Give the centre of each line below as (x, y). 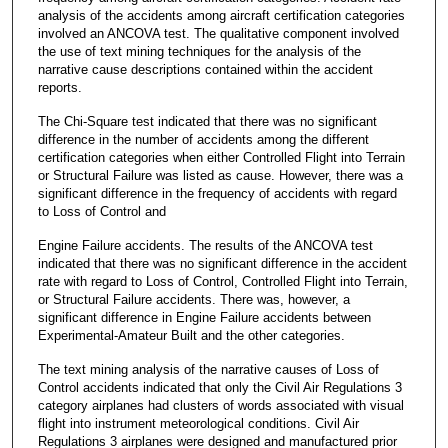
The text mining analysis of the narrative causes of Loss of (208, 370)
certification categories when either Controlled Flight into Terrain (221, 157)
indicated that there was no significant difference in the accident (222, 263)
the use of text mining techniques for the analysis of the (199, 51)
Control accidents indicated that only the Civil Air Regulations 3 (219, 388)
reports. (59, 87)
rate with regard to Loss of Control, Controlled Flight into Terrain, (222, 281)
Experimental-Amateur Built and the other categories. (191, 335)
